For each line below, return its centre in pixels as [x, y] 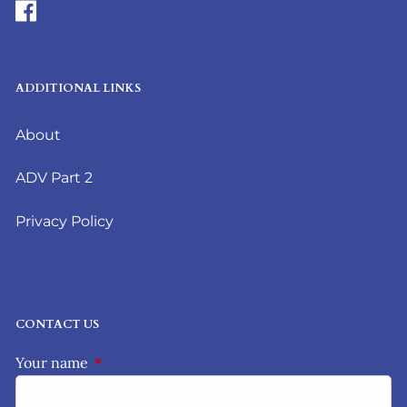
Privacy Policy [65, 221]
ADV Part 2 [55, 178]
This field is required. [164, 362]
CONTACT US [58, 324]
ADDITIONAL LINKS [79, 88]
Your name [54, 362]
